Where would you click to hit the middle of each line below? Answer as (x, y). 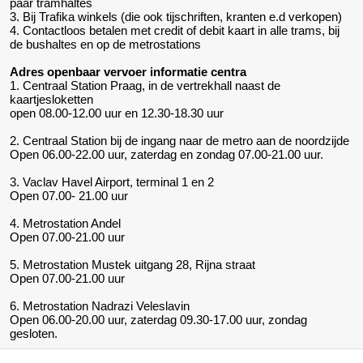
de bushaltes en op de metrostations (105, 45)
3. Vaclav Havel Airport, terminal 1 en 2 (112, 182)
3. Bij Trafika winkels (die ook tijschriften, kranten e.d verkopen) (176, 17)
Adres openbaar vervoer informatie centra (128, 72)
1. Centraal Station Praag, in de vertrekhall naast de (145, 86)
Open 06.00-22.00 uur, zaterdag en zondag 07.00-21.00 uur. (167, 155)
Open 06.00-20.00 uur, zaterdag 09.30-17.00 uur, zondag (158, 320)
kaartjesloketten (51, 100)
